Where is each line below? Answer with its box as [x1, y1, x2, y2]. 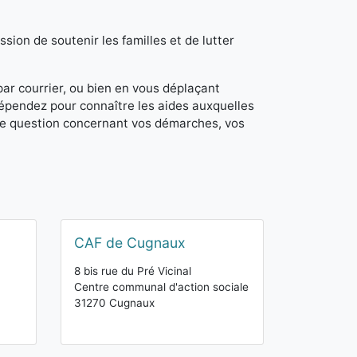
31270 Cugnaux [74, 296, 155, 309]
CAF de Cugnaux [74, 234, 186, 251]
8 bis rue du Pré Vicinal [74, 265, 191, 277]
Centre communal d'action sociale [74, 280, 249, 293]
